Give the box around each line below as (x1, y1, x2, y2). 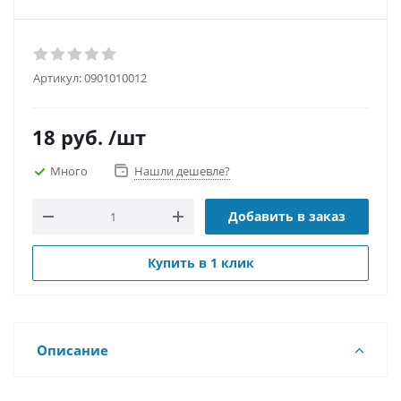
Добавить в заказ (228, 208, 346, 225)
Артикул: (33, 70, 81, 86)
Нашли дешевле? (134, 163, 230, 179)
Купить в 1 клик (147, 254, 254, 271)
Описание (37, 341, 108, 359)
